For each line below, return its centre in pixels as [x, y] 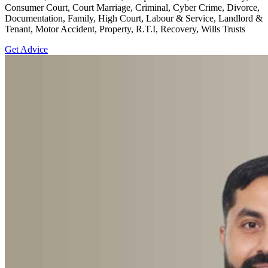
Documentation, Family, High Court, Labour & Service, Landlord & [134, 18]
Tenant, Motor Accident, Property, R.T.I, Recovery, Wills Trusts [125, 29]
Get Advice [26, 49]
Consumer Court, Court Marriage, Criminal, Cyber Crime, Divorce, [132, 7]
